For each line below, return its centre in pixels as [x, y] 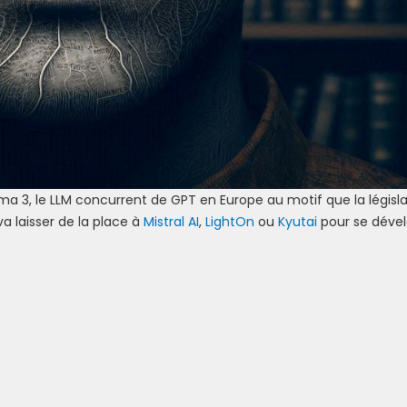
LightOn [230, 221]
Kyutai [298, 221]
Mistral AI [171, 221]
